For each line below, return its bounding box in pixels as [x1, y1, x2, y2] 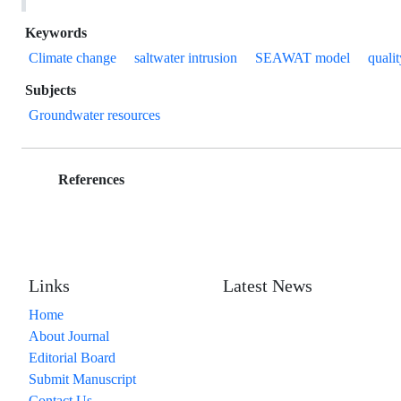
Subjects [25, 81, 76, 99]
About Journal [29, 328, 109, 346]
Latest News [223, 277, 313, 297]
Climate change [29, 49, 116, 67]
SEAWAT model [255, 49, 350, 67]
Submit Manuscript [29, 371, 136, 388]
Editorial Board [29, 349, 115, 367]
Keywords [25, 24, 87, 42]
